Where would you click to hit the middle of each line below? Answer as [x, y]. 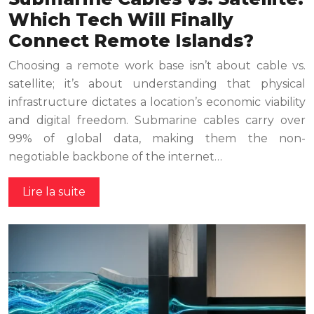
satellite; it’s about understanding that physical [157, 84]
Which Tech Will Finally [121, 20]
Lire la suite [54, 192]
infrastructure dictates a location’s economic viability [157, 102]
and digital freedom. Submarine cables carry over [157, 121]
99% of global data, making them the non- [157, 139]
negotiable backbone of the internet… [115, 157]
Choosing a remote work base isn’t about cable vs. [157, 66]
